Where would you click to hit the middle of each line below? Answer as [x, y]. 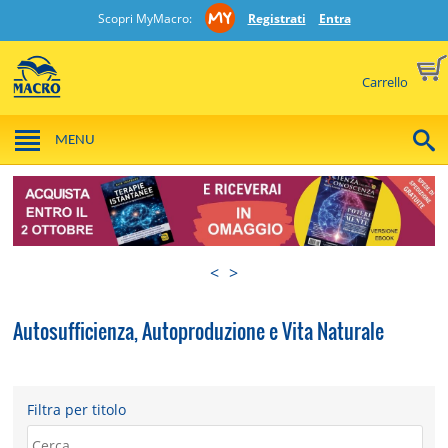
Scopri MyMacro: [146, 18]
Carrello [386, 81]
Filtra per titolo [77, 410]
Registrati [276, 18]
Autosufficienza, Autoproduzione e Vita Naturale [199, 331]
